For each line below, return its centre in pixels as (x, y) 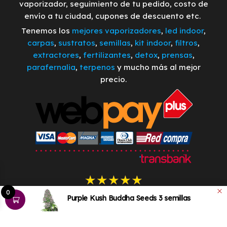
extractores (56, 55)
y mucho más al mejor (158, 67)
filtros (186, 43)
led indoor (184, 30)
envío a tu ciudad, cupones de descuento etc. (113, 16)
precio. (113, 79)
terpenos (96, 67)
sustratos (77, 43)
